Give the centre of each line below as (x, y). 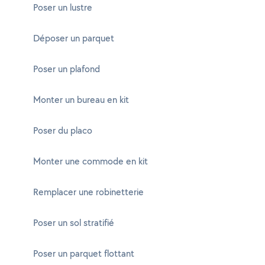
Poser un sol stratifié (74, 223)
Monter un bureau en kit (81, 100)
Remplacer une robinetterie (88, 192)
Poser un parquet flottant (84, 253)
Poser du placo (63, 130)
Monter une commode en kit (91, 161)
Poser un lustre (63, 7)
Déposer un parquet (74, 38)
